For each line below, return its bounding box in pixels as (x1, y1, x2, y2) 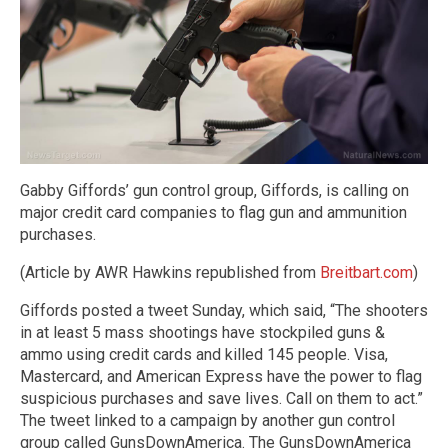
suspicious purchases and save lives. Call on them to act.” (20, 388, 423, 408)
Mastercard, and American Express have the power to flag (20, 366, 422, 386)
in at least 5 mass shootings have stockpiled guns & (20, 322, 385, 342)
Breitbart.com (320, 262, 413, 282)
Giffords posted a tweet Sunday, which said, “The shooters (20, 300, 428, 320)
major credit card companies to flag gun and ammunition (20, 202, 407, 222)
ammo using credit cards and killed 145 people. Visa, (20, 344, 388, 364)
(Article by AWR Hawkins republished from (20, 262, 320, 282)
